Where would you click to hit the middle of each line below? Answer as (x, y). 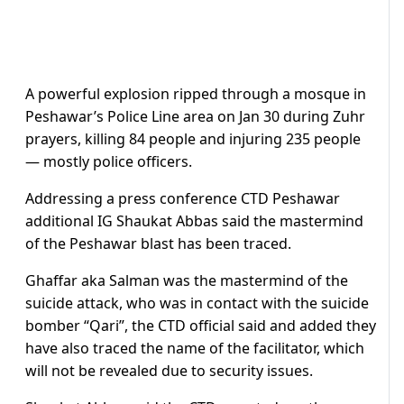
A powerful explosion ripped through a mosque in (196, 94)
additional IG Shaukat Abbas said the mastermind (194, 221)
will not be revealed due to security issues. (169, 371)
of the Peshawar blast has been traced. (158, 244)
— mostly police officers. (109, 162)
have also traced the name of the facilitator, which (195, 349)
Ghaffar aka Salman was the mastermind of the (187, 281)
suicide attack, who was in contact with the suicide (197, 303)
